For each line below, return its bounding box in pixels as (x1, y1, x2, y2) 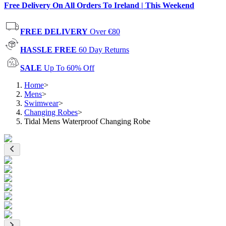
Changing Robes (24, 108, 78, 117)
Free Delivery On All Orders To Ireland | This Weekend (4, 1, 194, 10)
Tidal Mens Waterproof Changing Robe (24, 117, 150, 126)
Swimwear (24, 99, 59, 107)
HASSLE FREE (20, 45, 77, 54)
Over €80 (90, 27, 120, 36)
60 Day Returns (79, 45, 129, 54)
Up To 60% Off (44, 64, 94, 72)
